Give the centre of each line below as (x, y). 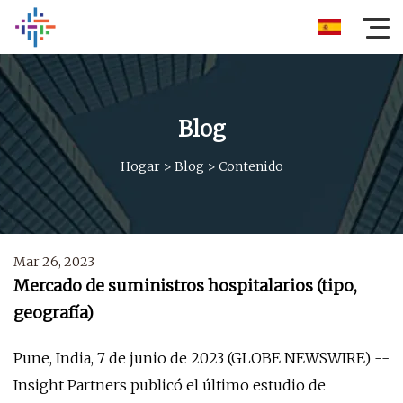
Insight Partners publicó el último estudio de (170, 385)
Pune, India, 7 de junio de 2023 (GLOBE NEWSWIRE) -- (201, 358)
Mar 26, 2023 (54, 262)
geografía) (54, 313)
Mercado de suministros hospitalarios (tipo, (185, 286)
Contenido (251, 166)
